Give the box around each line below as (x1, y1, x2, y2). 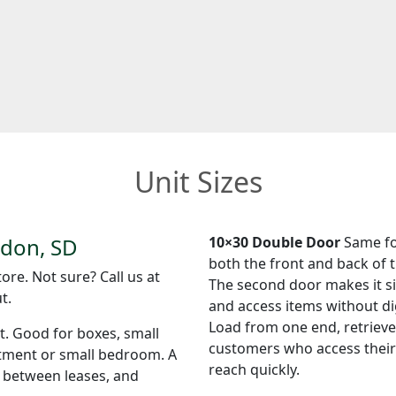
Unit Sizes (133, 162, 263, 201)
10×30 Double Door (209, 232, 340, 252)
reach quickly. (209, 359, 300, 379)
